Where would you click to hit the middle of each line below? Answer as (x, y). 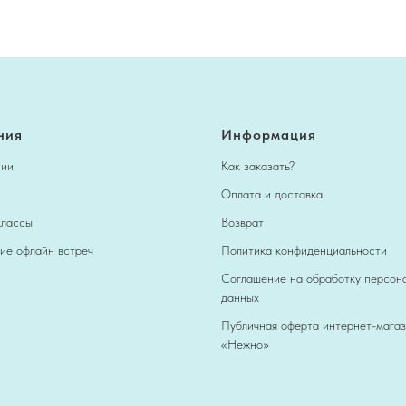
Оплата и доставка (272, 193)
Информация (269, 134)
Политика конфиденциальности (304, 250)
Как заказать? (258, 165)
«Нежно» (245, 344)
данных (240, 297)
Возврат (242, 222)
